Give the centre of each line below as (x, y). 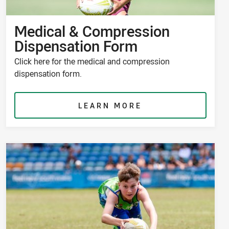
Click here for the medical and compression (92, 61)
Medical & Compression (92, 31)
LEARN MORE (110, 105)
